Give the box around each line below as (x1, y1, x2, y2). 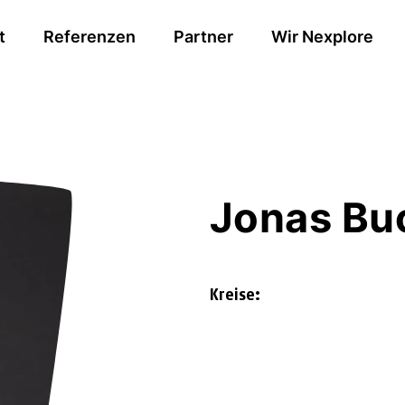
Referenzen (43, 26, 136, 46)
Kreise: (210, 285, 260, 305)
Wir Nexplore (271, 26, 373, 46)
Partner (174, 26, 233, 46)
